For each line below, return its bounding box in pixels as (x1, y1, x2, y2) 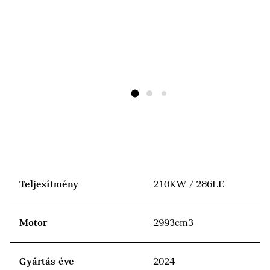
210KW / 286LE (153, 179, 224, 190)
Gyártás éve (19, 256, 74, 268)
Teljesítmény (19, 179, 78, 190)
